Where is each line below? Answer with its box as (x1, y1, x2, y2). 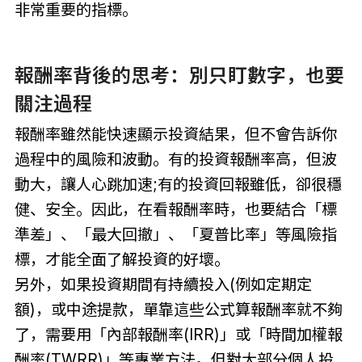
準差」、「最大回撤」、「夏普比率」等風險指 (14, 224, 337, 244)
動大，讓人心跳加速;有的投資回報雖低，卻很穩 (14, 174, 342, 194)
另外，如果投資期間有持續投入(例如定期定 (14, 274, 312, 294)
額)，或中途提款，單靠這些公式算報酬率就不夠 (14, 299, 343, 319)
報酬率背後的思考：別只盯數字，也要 (14, 63, 344, 87)
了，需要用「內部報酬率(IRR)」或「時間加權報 (14, 324, 343, 344)
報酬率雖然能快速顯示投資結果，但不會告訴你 (14, 124, 337, 144)
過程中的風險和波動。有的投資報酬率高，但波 (14, 149, 337, 169)
